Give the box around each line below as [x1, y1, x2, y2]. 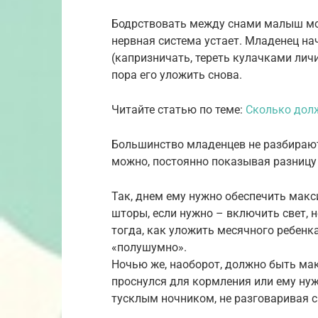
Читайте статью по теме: [111, 103, 246, 116]
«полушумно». [111, 241, 187, 254]
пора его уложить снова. [111, 68, 242, 82]
